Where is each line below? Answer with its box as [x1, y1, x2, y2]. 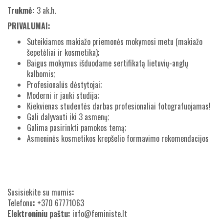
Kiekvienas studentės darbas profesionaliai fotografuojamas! [27, 100, 211, 112]
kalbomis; [27, 68, 55, 80]
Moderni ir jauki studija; [27, 89, 99, 101]
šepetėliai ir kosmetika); [27, 46, 99, 58]
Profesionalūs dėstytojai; [27, 79, 102, 90]
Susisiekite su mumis [7, 186, 72, 198]
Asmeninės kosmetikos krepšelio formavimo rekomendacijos [27, 132, 209, 144]
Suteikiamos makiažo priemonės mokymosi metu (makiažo [27, 36, 202, 47]
